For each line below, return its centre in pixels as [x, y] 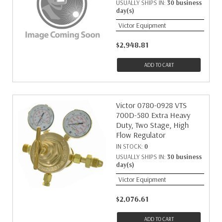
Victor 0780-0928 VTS [151, 105]
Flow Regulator [141, 135]
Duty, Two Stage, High [152, 125]
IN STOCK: [130, 146]
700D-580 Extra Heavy [153, 115]
